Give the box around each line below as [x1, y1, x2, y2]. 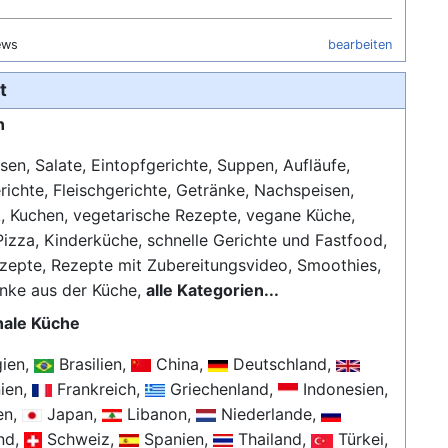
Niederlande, [216, 404, 322, 425]
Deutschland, [228, 354, 337, 375]
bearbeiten [328, 36, 393, 52]
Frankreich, [52, 379, 146, 400]
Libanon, [122, 404, 197, 425]
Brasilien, [54, 354, 132, 375]
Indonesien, [298, 379, 389, 400]
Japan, [42, 404, 103, 425]
